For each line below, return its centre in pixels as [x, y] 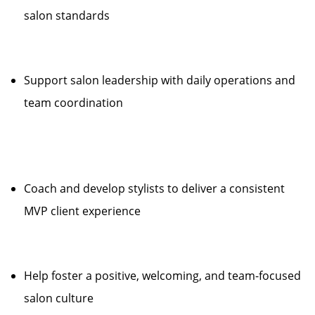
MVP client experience [82, 211]
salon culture [59, 298]
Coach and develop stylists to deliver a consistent [154, 188]
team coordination [73, 103]
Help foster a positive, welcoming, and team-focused [162, 276]
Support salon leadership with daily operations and [160, 80]
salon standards [67, 15]
